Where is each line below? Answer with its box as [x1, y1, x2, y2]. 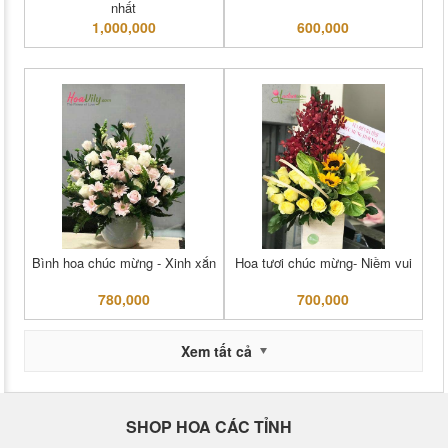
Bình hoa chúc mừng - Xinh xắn [31, 253, 216, 273]
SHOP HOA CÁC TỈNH [126, 415, 292, 439]
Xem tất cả [180, 341, 252, 362]
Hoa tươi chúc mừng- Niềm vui [234, 253, 412, 273]
